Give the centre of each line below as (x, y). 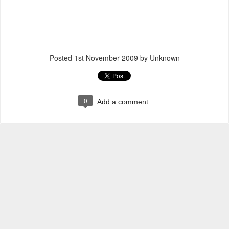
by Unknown (159, 58)
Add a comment (123, 102)
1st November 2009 (106, 58)
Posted (62, 58)
